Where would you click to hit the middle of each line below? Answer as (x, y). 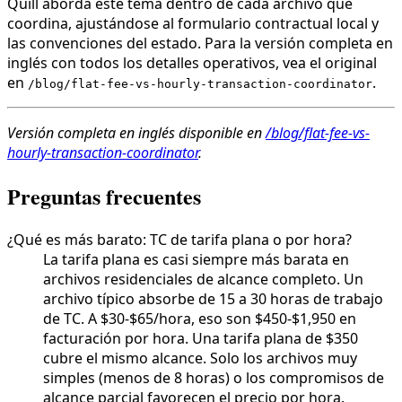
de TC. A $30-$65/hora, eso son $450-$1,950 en (200, 318)
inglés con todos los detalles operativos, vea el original (192, 62)
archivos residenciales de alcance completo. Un (203, 279)
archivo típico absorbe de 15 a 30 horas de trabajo (213, 298)
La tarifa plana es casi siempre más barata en (196, 259)
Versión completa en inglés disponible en (136, 132)
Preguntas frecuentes (104, 196)
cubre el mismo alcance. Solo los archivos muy (200, 358)
